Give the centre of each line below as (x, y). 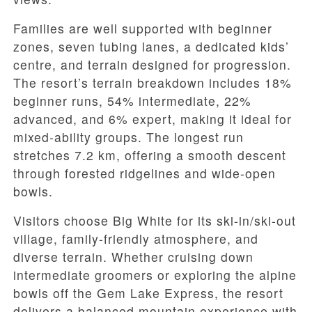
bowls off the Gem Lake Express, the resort (148, 293)
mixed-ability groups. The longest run (128, 137)
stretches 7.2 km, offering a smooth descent (150, 155)
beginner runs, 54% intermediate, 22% (132, 101)
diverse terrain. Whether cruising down (133, 257)
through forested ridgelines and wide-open (145, 173)
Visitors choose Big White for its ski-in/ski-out (155, 221)
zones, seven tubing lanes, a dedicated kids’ (151, 47)
